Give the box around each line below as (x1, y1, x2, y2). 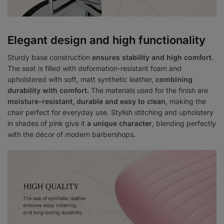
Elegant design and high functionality (7, 33, 205, 47)
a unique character (87, 119, 152, 128)
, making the (165, 97, 206, 106)
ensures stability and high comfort (92, 53, 211, 62)
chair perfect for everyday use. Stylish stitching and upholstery (7, 108, 213, 117)
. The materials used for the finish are (87, 86, 208, 95)
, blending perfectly (152, 119, 216, 128)
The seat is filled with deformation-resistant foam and (7, 64, 181, 73)
